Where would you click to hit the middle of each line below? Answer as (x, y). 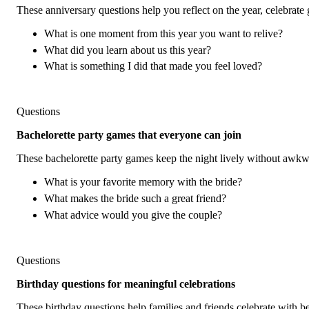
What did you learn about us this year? (128, 50)
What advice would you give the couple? (133, 215)
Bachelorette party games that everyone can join (129, 135)
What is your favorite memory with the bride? (143, 182)
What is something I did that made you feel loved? (153, 66)
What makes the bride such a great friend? (135, 198)
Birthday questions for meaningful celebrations (126, 283)
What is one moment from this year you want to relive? (163, 34)
